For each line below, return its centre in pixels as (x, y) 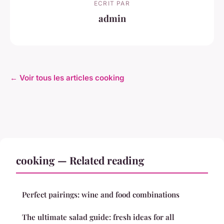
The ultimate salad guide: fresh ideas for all (98, 217)
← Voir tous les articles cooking (67, 77)
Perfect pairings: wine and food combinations (101, 194)
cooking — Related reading (80, 160)
